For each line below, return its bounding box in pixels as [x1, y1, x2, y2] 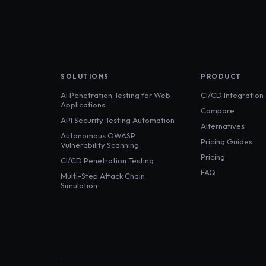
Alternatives [201, 121, 245, 131]
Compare [201, 106, 235, 116]
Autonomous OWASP [61, 131, 135, 141]
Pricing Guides [201, 137, 252, 147]
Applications [61, 100, 105, 110]
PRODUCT [201, 72, 242, 81]
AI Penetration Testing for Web [61, 90, 170, 100]
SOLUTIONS [61, 72, 109, 81]
